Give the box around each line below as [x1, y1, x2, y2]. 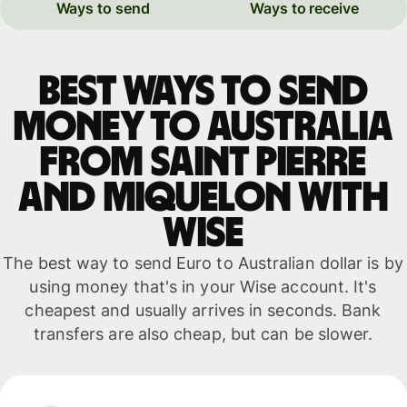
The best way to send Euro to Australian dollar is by [3, 253, 403, 273]
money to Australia [13, 105, 393, 148]
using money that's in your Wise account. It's [29, 276, 377, 296]
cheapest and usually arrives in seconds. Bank [25, 300, 382, 320]
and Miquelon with [18, 176, 388, 219]
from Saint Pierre [40, 141, 366, 184]
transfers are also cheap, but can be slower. [33, 323, 373, 343]
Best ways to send [38, 70, 368, 113]
